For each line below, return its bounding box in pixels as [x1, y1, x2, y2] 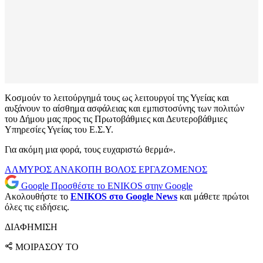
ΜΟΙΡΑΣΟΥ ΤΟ [15, 242, 79, 252]
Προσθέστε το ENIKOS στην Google [51, 181, 193, 191]
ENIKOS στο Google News [70, 191, 177, 202]
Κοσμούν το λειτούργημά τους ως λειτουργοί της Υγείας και [5, 93, 229, 103]
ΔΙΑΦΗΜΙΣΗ [5, 222, 58, 232]
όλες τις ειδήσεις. [5, 202, 69, 213]
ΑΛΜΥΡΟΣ [5, 164, 53, 175]
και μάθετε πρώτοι [177, 191, 249, 202]
